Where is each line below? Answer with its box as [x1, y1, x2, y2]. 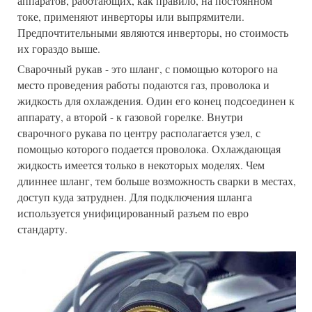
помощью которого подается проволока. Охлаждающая [17, 141, 281, 156]
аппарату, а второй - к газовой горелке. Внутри [17, 109, 243, 124]
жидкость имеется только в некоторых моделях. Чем [17, 157, 265, 172]
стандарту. [17, 221, 68, 236]
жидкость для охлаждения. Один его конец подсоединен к [17, 93, 295, 108]
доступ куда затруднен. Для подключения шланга [17, 189, 252, 204]
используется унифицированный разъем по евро [17, 205, 249, 220]
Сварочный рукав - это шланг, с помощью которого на [17, 61, 278, 76]
